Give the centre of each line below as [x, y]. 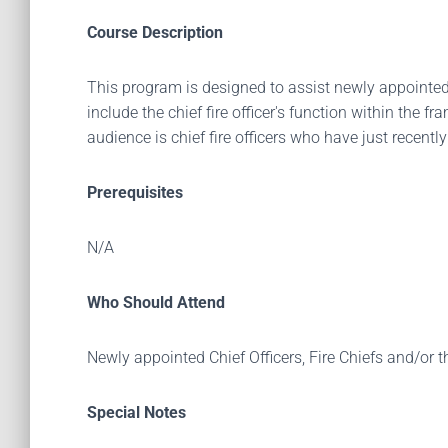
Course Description [155, 32]
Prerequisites [135, 192]
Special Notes [136, 412]
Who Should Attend [156, 302]
